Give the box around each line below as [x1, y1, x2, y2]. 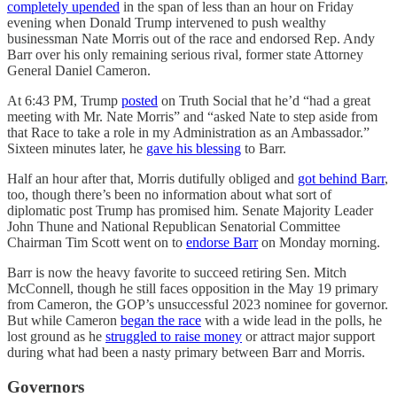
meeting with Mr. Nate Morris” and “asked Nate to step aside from [7, 109, 378, 125]
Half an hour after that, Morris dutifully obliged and [7, 171, 298, 187]
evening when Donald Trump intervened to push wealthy [7, 15, 326, 31]
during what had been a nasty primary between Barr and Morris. [7, 345, 365, 361]
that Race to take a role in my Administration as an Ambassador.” [7, 125, 370, 141]
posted [121, 93, 158, 109]
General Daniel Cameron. [7, 63, 151, 79]
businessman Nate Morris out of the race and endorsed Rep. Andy [7, 31, 375, 47]
